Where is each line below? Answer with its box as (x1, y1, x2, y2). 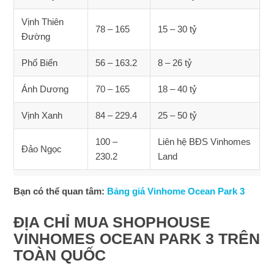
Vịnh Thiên (21, 17, 64, 27)
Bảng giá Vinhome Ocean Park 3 (107, 185, 245, 196)
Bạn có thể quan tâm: (13, 185, 108, 196)
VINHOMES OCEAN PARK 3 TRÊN (13, 229, 261, 247)
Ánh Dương (21, 84, 69, 94)
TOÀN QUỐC (13, 246, 106, 264)
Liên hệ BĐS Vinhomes (158, 136, 251, 147)
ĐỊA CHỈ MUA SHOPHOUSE (13, 213, 211, 231)
